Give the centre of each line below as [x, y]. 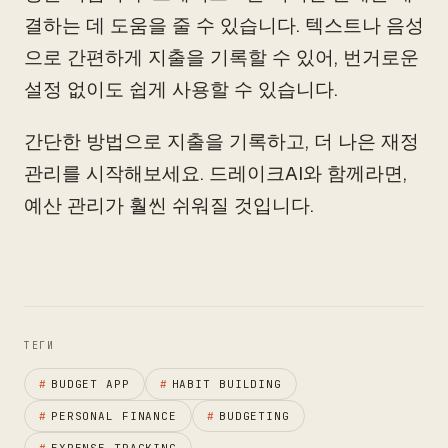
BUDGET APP [90, 384]
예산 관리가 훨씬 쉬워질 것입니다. [169, 205]
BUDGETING [254, 416]
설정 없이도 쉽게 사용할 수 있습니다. [181, 89]
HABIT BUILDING [226, 384]
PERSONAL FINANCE [113, 416]
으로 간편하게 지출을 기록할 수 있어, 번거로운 [221, 57]
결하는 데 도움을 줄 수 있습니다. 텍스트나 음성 [224, 25]
